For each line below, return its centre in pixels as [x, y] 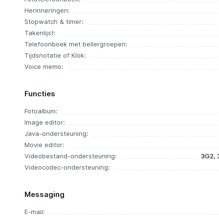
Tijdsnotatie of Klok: [55, 55]
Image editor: [44, 122]
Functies [40, 94]
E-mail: [34, 212]
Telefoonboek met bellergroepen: [76, 44]
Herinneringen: [47, 10]
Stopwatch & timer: [54, 22]
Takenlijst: [40, 33]
